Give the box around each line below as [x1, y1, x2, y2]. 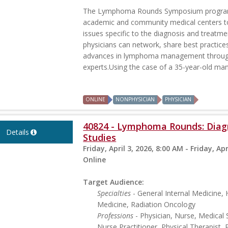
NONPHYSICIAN [116, 96, 155, 103]
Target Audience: [83, 177, 145, 187]
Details [6, 127, 29, 137]
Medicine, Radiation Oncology [97, 199, 196, 210]
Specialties [97, 188, 131, 198]
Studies [83, 131, 117, 144]
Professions [97, 211, 134, 221]
